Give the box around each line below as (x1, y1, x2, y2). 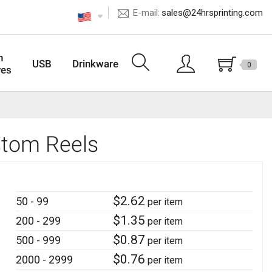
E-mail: (132, 7, 160, 18)
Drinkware (72, 57, 118, 70)
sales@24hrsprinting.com (161, 7, 263, 18)
